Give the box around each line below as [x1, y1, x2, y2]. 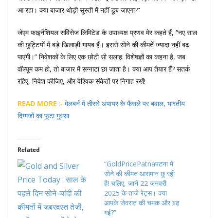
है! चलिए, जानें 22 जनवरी [104, 178, 166, 188]
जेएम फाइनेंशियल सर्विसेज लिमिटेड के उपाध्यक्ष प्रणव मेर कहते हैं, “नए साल [18, 27, 197, 37]
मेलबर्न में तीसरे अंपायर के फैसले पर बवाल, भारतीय [65, 98, 185, 108]
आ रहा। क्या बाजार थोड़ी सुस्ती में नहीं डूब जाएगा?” [18, 5, 140, 15]
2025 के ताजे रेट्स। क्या [104, 188, 167, 198]
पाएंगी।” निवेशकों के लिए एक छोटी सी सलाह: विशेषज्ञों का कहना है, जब [18, 52, 185, 61]
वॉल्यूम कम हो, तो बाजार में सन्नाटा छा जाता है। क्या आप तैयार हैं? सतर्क [18, 64, 190, 73]
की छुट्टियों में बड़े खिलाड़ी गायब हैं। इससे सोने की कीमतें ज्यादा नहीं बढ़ [18, 39, 189, 49]
